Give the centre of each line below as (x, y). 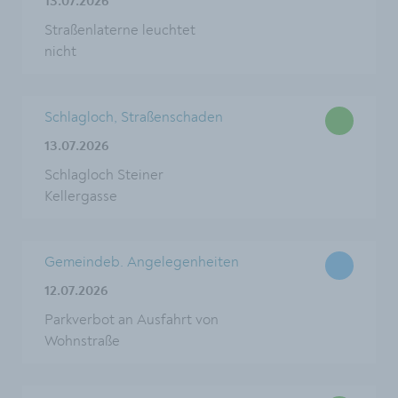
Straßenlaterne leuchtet (120, 30)
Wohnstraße (82, 341)
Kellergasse (81, 196)
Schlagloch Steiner (104, 175)
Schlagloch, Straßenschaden (134, 117)
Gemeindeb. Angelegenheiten (142, 262)
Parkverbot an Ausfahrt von (131, 320)
